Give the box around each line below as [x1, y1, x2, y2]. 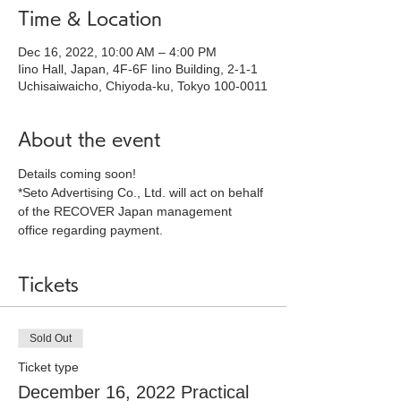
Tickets [18, 275, 79, 293]
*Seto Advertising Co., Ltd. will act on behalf [18, 185, 267, 200]
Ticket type [18, 360, 79, 374]
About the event [18, 130, 160, 148]
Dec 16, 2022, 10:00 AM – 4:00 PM [18, 45, 217, 59]
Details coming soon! [18, 166, 136, 181]
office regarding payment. [18, 223, 163, 237]
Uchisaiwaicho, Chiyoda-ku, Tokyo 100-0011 [18, 79, 268, 93]
